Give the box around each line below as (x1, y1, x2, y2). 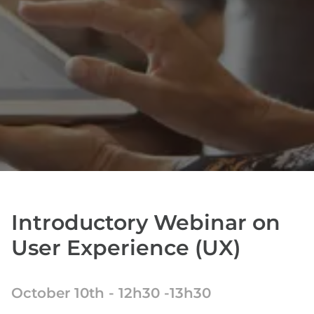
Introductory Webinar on (11, 210, 280, 235)
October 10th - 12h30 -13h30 (11, 285, 211, 301)
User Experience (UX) (11, 235, 240, 261)
